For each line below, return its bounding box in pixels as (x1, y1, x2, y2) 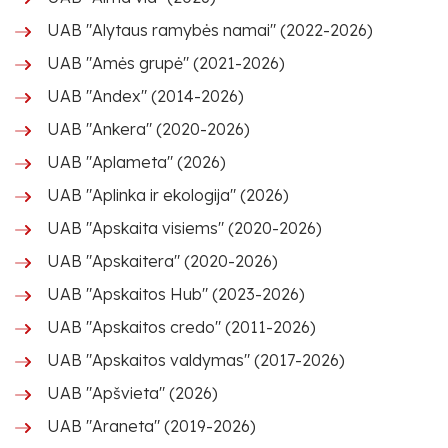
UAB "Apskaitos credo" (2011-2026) (47, 317, 316, 337)
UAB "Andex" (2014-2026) (47, 86, 244, 106)
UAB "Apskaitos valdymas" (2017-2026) (47, 350, 345, 370)
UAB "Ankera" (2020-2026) (47, 119, 250, 139)
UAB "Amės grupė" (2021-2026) (47, 53, 285, 73)
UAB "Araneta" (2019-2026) (47, 416, 256, 436)
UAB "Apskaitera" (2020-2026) (47, 251, 278, 271)
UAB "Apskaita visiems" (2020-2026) (47, 218, 322, 238)
